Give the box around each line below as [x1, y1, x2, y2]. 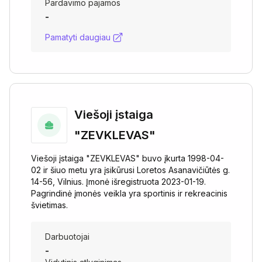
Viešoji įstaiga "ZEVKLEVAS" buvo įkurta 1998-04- [31, 153, 224, 163]
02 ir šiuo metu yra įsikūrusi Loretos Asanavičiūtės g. [31, 165, 230, 175]
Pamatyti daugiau [45, 32, 111, 42]
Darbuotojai [45, 232, 89, 242]
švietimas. [31, 200, 68, 210]
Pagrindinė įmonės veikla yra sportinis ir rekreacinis [31, 188, 227, 198]
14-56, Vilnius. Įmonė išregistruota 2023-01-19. [31, 177, 206, 187]
